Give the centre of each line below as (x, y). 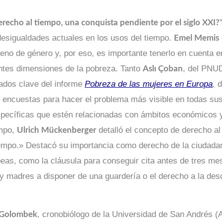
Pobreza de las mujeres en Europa (149, 84)
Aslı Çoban (163, 68)
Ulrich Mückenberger (56, 130)
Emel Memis (196, 38)
